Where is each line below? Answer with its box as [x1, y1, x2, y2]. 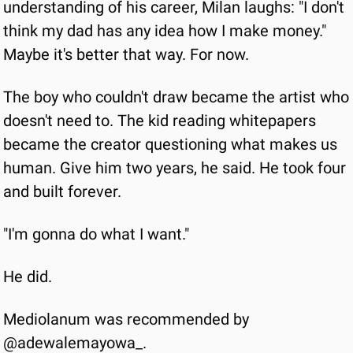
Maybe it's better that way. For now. [3, 45, 249, 64]
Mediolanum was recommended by [3, 310, 249, 329]
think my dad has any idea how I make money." [3, 21, 326, 40]
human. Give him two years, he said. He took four [3, 158, 346, 177]
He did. [3, 267, 52, 286]
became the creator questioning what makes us [3, 135, 337, 154]
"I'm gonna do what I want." [3, 225, 189, 243]
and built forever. [3, 182, 121, 201]
